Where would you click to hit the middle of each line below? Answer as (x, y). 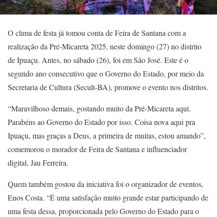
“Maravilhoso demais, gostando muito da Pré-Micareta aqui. (99, 108)
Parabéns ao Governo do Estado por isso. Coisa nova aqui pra (101, 122)
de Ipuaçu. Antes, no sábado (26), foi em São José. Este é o (98, 60)
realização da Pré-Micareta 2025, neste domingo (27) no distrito (105, 46)
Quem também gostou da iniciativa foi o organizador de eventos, (106, 184)
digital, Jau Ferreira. (38, 162)
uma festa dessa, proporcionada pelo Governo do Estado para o (103, 211)
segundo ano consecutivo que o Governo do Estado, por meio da (106, 73)
